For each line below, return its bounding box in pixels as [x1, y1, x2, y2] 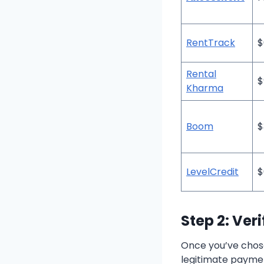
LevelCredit [186, 165, 239, 179]
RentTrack [186, 36, 235, 50]
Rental [186, 67, 216, 81]
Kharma [186, 81, 223, 95]
